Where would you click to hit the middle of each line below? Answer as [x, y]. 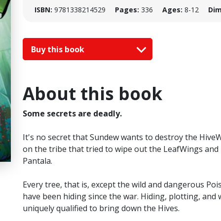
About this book [92, 94]
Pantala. [37, 161]
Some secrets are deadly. [72, 114]
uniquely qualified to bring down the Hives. [101, 208]
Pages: [127, 10]
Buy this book [59, 49]
